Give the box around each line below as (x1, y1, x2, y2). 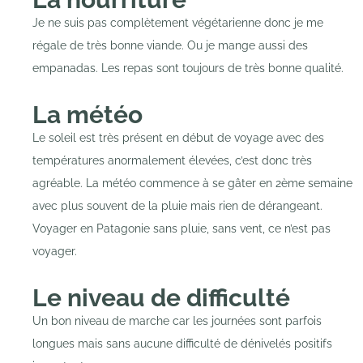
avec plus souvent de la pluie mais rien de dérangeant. (32, 199, 322, 213)
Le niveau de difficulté (32, 284, 290, 313)
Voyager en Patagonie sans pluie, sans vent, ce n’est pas (32, 222, 331, 236)
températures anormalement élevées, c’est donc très (32, 154, 312, 168)
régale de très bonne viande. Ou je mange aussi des (32, 39, 308, 53)
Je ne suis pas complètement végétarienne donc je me (32, 16, 323, 30)
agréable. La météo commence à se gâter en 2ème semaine (32, 177, 352, 190)
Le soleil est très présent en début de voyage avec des (32, 131, 324, 145)
